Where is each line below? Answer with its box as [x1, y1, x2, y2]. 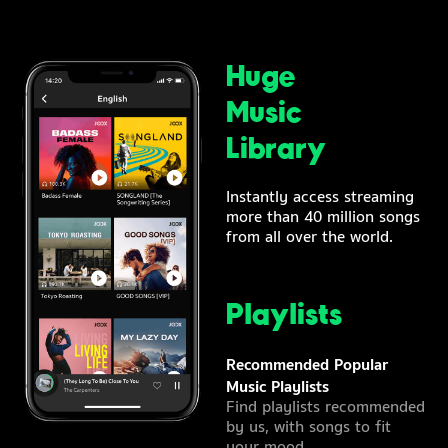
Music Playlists [226, 378, 329, 397]
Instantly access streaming [226, 188, 414, 207]
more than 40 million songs [226, 208, 420, 227]
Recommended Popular [226, 356, 388, 375]
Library [226, 130, 326, 169]
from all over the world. [226, 228, 393, 247]
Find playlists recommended [226, 398, 425, 417]
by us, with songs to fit [226, 418, 391, 437]
